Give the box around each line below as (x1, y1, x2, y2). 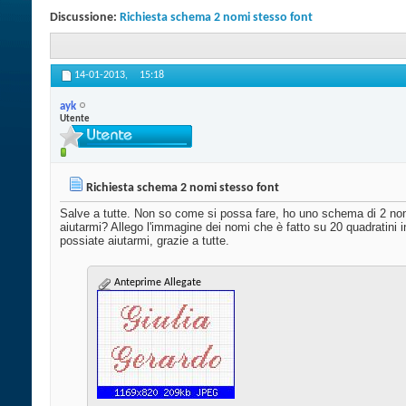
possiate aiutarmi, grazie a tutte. (60, 234, 229, 248)
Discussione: (50, 11, 120, 24)
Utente (60, 113, 90, 124)
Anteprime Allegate (111, 277, 201, 289)
